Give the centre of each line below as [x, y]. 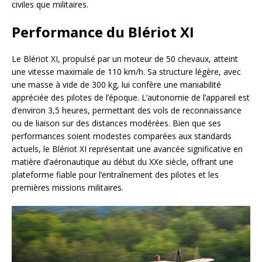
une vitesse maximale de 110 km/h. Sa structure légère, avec [126, 72]
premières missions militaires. [68, 188]
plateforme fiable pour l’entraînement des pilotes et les [115, 175]
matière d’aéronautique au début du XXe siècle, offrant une [123, 162]
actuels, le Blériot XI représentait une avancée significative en [127, 149]
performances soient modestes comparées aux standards [122, 136]
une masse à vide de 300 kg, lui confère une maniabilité [116, 85]
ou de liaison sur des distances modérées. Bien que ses [116, 123]
